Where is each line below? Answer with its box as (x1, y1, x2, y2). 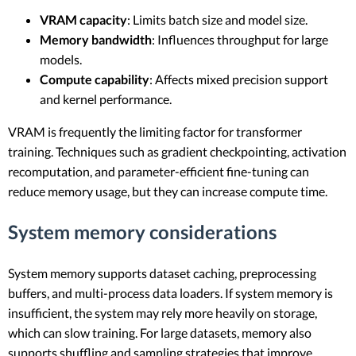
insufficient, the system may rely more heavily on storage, (8, 305, 317, 321)
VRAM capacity (40, 12, 127, 28)
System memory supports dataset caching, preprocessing (8, 265, 316, 281)
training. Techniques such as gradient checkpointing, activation (8, 144, 346, 160)
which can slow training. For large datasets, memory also (8, 325, 311, 341)
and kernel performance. (40, 91, 172, 107)
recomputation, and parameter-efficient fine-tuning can (8, 164, 309, 180)
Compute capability (40, 72, 149, 87)
